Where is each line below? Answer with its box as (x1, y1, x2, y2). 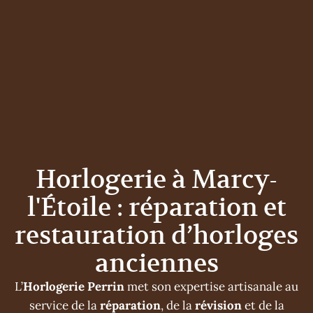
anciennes (94, 247, 219, 279)
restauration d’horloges (15, 219, 298, 251)
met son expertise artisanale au (124, 278, 298, 294)
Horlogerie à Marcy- (36, 163, 277, 195)
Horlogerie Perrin (23, 278, 124, 294)
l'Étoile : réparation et (27, 191, 286, 223)
